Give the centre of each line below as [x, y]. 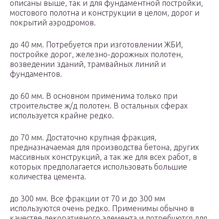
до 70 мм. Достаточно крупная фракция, [83, 138]
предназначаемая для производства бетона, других [104, 147]
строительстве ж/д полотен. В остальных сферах [99, 106]
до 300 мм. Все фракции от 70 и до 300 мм [88, 199]
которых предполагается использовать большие [99, 167]
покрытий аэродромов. [53, 23]
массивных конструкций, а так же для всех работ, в [103, 157]
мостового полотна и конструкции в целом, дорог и [105, 13]
